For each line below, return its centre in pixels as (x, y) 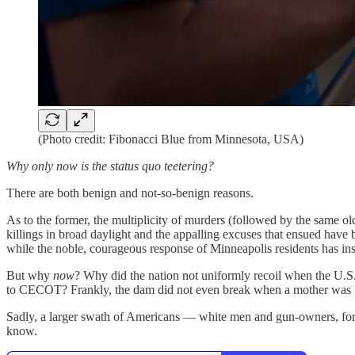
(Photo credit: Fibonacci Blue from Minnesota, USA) (171, 139)
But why (30, 275)
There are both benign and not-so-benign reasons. (130, 193)
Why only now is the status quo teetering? (110, 166)
